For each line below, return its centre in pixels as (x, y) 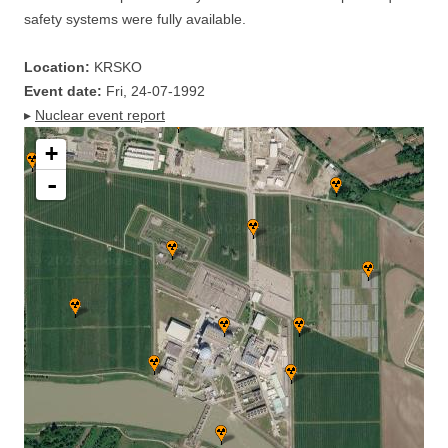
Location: (57, 67)
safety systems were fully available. (135, 19)
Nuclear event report (100, 115)
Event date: (63, 91)
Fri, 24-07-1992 (153, 91)
